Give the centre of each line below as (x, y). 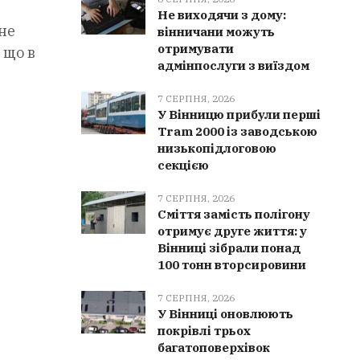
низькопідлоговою (217, 148)
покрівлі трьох (205, 331)
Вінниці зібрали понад (229, 248)
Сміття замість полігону (234, 214)
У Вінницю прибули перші (239, 115)
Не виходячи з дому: (222, 15)
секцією (184, 165)
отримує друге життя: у (233, 231)
